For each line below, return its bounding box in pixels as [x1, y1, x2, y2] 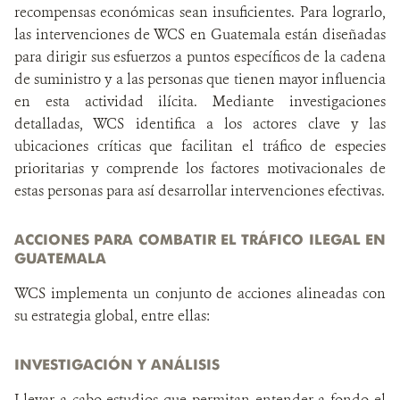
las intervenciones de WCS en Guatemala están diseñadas [14, 25, 386, 44]
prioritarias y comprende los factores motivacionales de [14, 159, 386, 178]
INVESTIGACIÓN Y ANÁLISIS [14, 355, 220, 373]
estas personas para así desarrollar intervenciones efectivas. [14, 181, 385, 200]
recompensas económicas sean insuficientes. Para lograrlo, [14, 3, 386, 21]
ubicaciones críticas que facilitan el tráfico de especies [14, 137, 386, 155]
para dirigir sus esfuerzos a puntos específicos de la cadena [14, 47, 386, 66]
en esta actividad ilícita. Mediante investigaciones [14, 92, 386, 111]
